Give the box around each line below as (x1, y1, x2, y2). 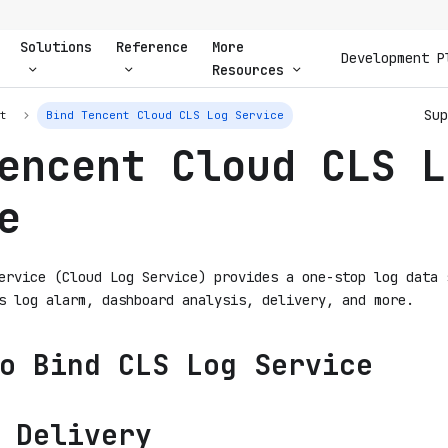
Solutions (19, 37, 92, 56)
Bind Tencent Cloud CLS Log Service (46, 108, 285, 123)
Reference (115, 37, 188, 56)
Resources (211, 60, 284, 79)
